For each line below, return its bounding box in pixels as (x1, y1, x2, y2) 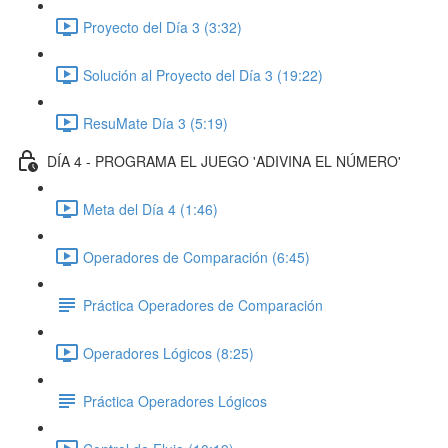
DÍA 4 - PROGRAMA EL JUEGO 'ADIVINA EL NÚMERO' (47, 150, 401, 171)
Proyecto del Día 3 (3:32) (83, 16, 242, 37)
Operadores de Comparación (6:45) (83, 246, 310, 267)
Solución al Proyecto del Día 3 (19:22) (83, 64, 323, 85)
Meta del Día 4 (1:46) (83, 198, 218, 219)
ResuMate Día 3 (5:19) (83, 112, 228, 133)
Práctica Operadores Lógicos (83, 390, 267, 411)
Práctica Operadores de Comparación (83, 294, 323, 315)
